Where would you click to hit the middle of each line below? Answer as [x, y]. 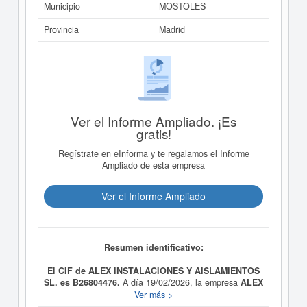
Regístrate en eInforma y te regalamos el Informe [153, 154]
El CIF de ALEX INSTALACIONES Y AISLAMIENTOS [153, 270]
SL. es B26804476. [83, 282]
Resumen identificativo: [153, 247]
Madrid [172, 29]
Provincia [61, 29]
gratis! [153, 133]
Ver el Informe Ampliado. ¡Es [153, 121]
